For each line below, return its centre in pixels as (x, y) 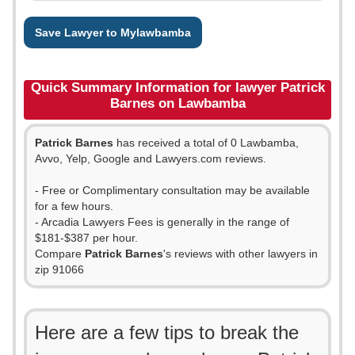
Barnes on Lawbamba (177, 103)
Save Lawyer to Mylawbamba (113, 32)
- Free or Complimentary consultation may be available (172, 190)
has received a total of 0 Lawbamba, (206, 143)
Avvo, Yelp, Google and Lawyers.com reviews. (151, 158)
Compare (60, 254)
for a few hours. (74, 206)
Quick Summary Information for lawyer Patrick (177, 88)
